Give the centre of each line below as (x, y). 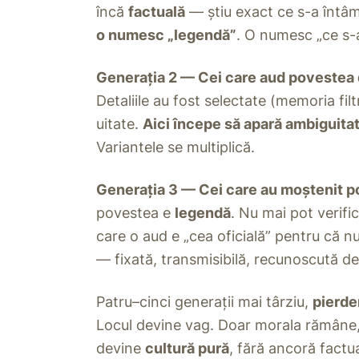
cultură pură (187, 349)
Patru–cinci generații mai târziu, (204, 302)
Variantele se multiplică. (175, 147)
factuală (157, 12)
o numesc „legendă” (166, 35)
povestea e (135, 213)
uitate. (119, 124)
